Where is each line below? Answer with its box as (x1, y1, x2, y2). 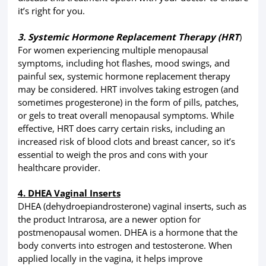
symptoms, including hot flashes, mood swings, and (17, 56, 230, 69)
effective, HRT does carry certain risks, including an (17, 122, 225, 134)
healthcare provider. (17, 161, 100, 173)
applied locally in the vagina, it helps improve (17, 252, 202, 264)
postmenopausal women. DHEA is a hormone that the (17, 226, 237, 238)
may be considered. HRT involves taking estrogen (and (17, 83, 239, 95)
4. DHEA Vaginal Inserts (17, 186, 121, 199)
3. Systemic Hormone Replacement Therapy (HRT (17, 30, 239, 43)
